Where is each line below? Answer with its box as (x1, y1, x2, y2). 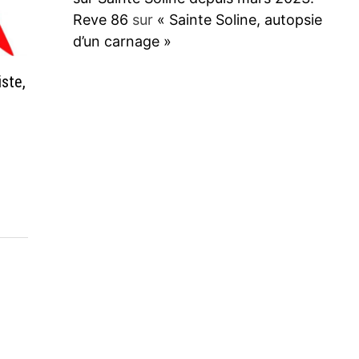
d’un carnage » (72, 33, 171, 50)
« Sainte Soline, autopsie (156, 11, 322, 28)
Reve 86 (72, 11, 128, 28)
